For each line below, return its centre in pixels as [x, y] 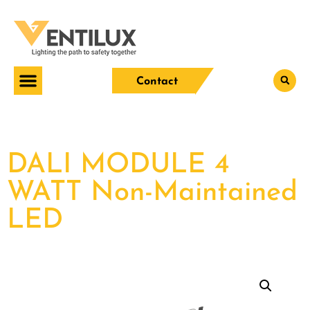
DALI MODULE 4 [118, 165]
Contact [157, 81]
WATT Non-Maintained [152, 193]
